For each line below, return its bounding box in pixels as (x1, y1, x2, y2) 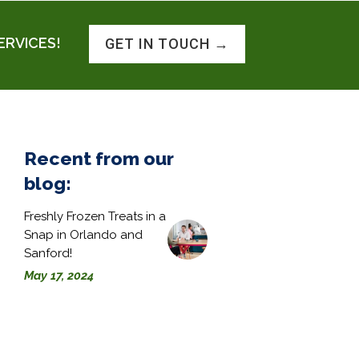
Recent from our (24, 147, 175, 170)
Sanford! (24, 246, 73, 261)
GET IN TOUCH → (105, 35, 229, 53)
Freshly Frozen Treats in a (24, 209, 167, 224)
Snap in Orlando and (24, 228, 143, 243)
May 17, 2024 (24, 268, 95, 284)
